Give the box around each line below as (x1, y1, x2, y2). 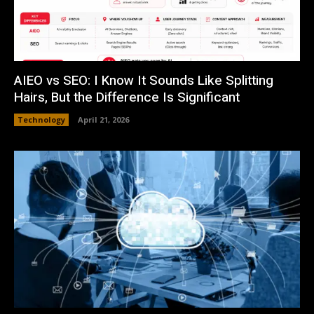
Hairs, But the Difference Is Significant (14, 87, 240, 107)
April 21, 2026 (78, 114, 129, 125)
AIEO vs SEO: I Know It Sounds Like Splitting (14, 70, 273, 90)
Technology (18, 114, 65, 125)
